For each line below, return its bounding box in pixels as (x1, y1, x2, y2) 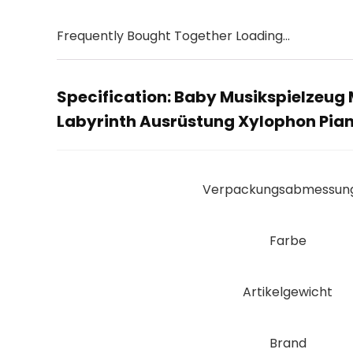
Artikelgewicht (243, 283, 333, 301)
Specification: (57, 86, 174, 108)
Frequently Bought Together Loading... (57, 27, 290, 45)
